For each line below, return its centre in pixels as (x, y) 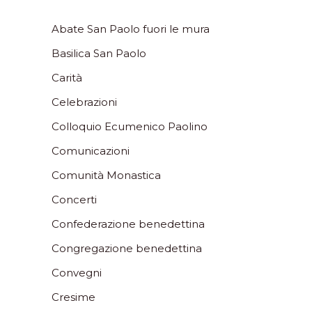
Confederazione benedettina (128, 224)
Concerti (74, 199)
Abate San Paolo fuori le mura (131, 29)
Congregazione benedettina (127, 248)
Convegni (77, 272)
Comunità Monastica (106, 175)
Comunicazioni (91, 150)
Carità (67, 77)
